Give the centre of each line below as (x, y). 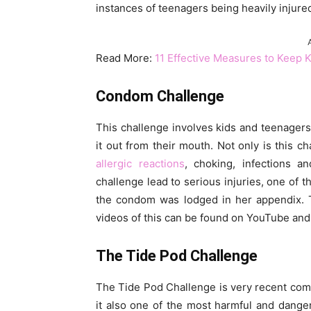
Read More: (125, 58)
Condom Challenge (160, 96)
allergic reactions (140, 164)
